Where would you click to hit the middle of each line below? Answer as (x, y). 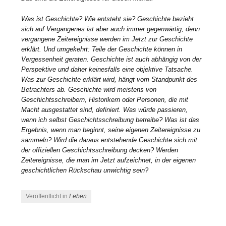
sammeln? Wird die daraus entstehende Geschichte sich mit (109, 140)
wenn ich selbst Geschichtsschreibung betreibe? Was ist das (110, 120)
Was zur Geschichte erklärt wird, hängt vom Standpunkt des (109, 80)
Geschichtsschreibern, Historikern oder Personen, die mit (105, 100)
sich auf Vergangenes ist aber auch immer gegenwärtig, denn (111, 29)
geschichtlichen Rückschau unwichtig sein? (85, 171)
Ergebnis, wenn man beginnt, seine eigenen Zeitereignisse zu (111, 130)
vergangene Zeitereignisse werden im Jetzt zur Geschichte (107, 39)
